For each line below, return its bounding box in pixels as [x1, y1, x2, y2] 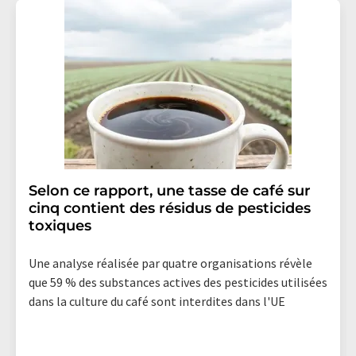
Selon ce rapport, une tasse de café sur [29, 181, 311, 199]
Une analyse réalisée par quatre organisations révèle [29, 254, 312, 271]
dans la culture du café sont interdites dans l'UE [29, 292, 285, 309]
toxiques [29, 216, 91, 234]
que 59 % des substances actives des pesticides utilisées [29, 273, 327, 290]
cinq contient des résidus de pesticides [29, 199, 311, 217]
